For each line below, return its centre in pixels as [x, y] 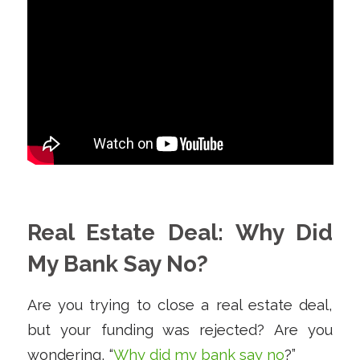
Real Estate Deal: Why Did [180, 233]
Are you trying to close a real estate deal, [180, 305]
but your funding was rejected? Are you [180, 329]
